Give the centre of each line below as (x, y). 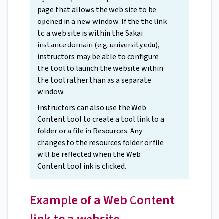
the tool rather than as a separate (94, 80)
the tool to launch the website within (100, 69)
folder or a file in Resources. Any (90, 131)
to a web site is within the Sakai (90, 33)
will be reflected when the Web (89, 155)
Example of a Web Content (102, 200)
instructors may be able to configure (98, 57)
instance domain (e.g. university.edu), (99, 45)
